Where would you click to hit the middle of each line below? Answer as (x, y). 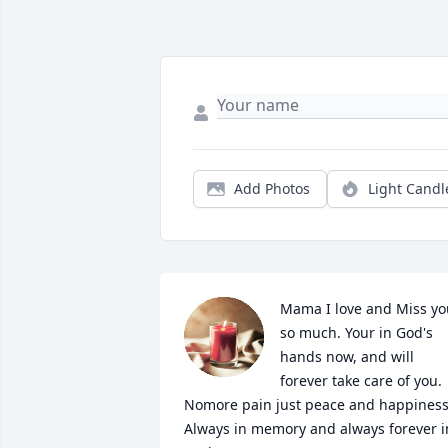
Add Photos (272, 189)
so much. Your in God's (356, 333)
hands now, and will (347, 357)
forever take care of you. (361, 381)
